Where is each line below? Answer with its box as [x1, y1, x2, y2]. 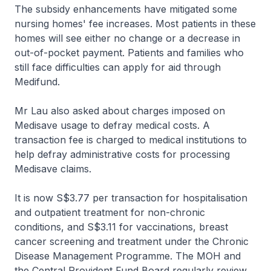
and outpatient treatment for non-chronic [15, 206, 205, 218]
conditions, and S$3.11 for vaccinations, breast [15, 221, 228, 233]
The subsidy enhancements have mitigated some [15, 3, 237, 15]
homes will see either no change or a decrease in [15, 32, 240, 44]
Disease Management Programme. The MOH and [15, 250, 241, 262]
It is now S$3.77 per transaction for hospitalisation [15, 192, 247, 204]
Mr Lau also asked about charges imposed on [15, 105, 225, 117]
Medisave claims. [15, 163, 91, 175]
